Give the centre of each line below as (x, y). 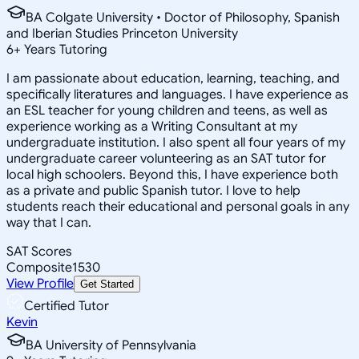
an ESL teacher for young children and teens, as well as (167, 110)
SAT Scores (39, 251)
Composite (39, 267)
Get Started (107, 284)
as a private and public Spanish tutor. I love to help (153, 190)
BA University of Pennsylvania (111, 345)
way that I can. (49, 222)
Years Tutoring (64, 49)
